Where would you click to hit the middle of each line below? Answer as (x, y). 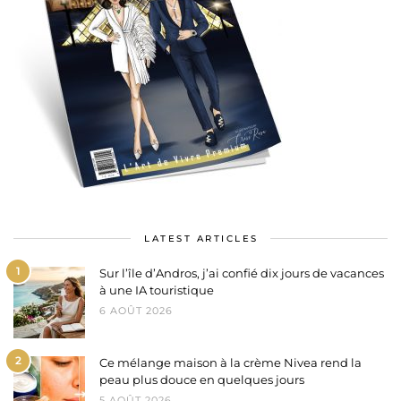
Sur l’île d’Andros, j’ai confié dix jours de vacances (242, 273)
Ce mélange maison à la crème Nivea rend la (230, 363)
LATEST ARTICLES (201, 239)
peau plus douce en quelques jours (202, 380)
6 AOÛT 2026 (136, 311)
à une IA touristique (157, 290)
